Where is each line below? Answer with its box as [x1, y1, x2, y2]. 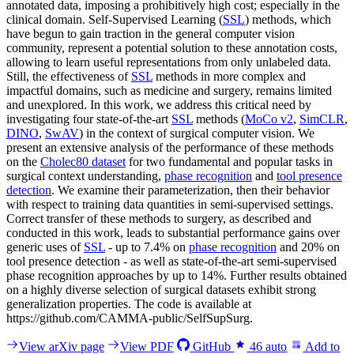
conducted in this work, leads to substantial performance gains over [6, 225, 340, 239]
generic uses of [6, 239, 84, 254]
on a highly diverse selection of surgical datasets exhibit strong [6, 282, 316, 296]
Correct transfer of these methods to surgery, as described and [6, 211, 311, 225]
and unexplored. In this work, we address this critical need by [6, 97, 311, 111]
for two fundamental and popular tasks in [126, 154, 333, 168]
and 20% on [277, 239, 340, 254]
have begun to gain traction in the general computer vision [6, 26, 295, 40]
